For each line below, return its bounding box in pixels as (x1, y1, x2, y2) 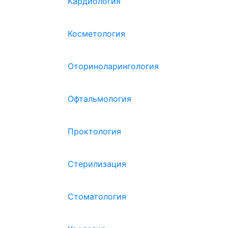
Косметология (68, 28, 125, 39)
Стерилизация (68, 159, 126, 169)
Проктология (68, 126, 121, 136)
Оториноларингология (68, 61, 159, 71)
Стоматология (68, 191, 126, 202)
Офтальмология (68, 94, 131, 104)
